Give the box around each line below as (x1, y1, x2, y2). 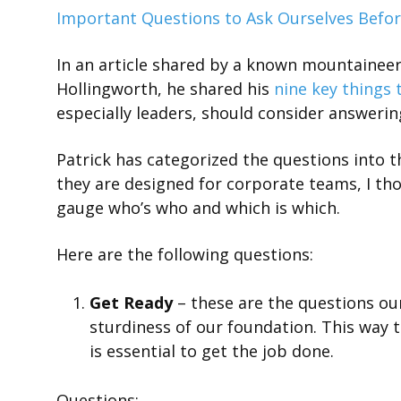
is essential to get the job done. (90, 340, 335, 362)
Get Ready (90, 292, 174, 313)
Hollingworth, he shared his (56, 78, 274, 99)
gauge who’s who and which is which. (56, 197, 340, 218)
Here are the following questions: (56, 243, 313, 265)
